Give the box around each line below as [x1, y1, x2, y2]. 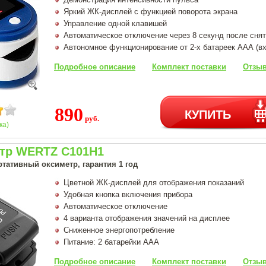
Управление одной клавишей [64, 18, 167, 28]
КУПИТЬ [185, 104, 231, 122]
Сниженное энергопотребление [64, 225, 175, 235]
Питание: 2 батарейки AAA [64, 237, 159, 246]
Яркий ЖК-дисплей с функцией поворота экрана [64, 7, 237, 16]
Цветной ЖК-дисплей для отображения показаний [64, 178, 244, 187]
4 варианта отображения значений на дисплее [64, 213, 230, 223]
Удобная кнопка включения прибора [64, 189, 192, 199]
